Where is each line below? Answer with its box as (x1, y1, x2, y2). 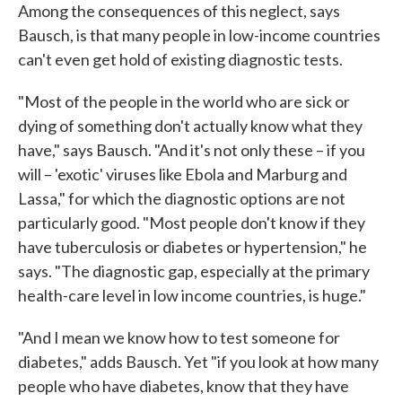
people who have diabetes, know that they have (18, 375, 349, 396)
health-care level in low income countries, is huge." (18, 284, 366, 305)
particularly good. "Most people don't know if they (18, 212, 365, 232)
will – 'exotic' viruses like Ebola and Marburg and (18, 163, 347, 184)
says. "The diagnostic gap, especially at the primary (18, 260, 370, 281)
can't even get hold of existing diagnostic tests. (18, 48, 343, 69)
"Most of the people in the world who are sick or (18, 91, 350, 111)
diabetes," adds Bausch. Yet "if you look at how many (18, 351, 379, 371)
